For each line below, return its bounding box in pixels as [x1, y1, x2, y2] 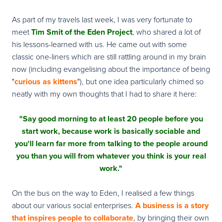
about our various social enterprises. [12, 199, 135, 211]
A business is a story [135, 199, 209, 211]
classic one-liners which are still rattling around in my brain [12, 51, 206, 62]
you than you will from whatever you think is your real [16, 150, 206, 162]
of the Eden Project [63, 26, 132, 38]
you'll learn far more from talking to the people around [14, 137, 208, 149]
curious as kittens [14, 75, 77, 87]
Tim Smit [31, 26, 63, 38]
